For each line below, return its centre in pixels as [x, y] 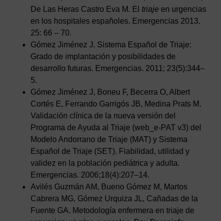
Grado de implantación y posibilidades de [103, 56]
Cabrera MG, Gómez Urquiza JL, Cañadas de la [114, 198]
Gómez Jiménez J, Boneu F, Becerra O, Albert [110, 92]
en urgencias [184, 9]
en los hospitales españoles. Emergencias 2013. [116, 21]
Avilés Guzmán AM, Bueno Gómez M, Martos [109, 186]
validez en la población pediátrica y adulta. [105, 163]
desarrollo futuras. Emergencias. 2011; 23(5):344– [118, 68]
